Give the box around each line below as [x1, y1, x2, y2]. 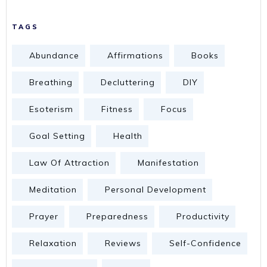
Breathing [29, 77, 73, 88]
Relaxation [29, 238, 77, 249]
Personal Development [105, 184, 206, 195]
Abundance [29, 50, 79, 61]
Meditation [29, 184, 77, 195]
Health [113, 131, 142, 141]
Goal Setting [29, 131, 85, 141]
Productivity [176, 211, 229, 222]
